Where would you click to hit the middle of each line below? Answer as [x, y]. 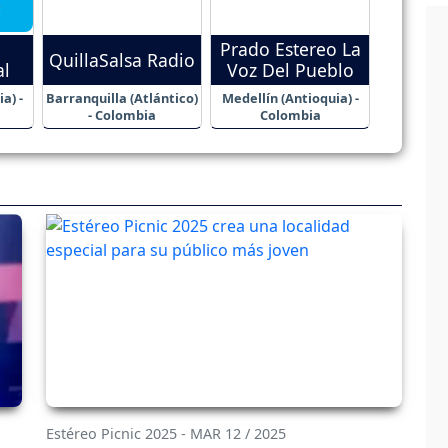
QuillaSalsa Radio [122, 59]
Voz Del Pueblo [290, 70]
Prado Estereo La [290, 49]
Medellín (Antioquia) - [290, 98]
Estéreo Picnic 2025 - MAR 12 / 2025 [166, 433]
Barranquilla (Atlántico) [122, 98]
